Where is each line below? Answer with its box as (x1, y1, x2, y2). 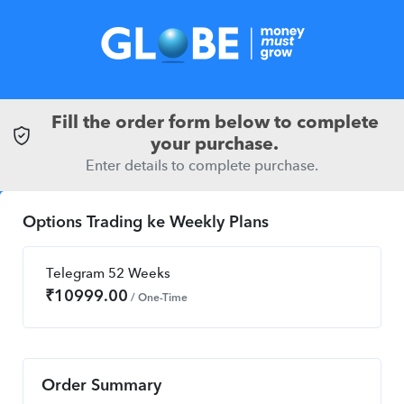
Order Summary (41, 378, 161, 394)
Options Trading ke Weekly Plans (23, 215, 269, 231)
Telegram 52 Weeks (46, 268, 170, 281)
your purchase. (151, 136, 279, 154)
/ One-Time (128, 293, 188, 304)
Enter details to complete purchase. (86, 160, 318, 174)
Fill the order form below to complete (50, 115, 379, 133)
